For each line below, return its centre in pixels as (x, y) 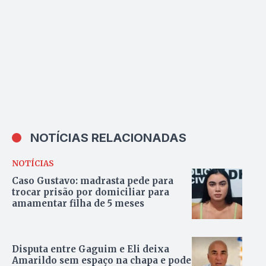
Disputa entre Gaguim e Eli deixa (91, 249)
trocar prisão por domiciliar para (91, 192)
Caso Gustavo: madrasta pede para (93, 180)
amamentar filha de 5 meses (78, 203)
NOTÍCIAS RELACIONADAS (108, 138)
